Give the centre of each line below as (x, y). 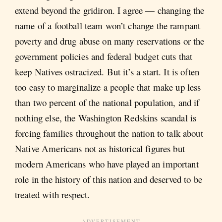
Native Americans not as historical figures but (100, 149)
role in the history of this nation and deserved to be (109, 179)
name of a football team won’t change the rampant (108, 26)
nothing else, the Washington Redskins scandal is (106, 118)
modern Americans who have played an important (107, 164)
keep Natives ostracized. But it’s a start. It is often (107, 72)
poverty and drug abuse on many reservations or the (110, 41)
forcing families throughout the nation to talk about (109, 133)
